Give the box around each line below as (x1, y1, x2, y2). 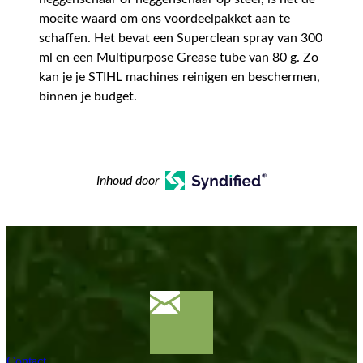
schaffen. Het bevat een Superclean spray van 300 (39, 32, 322, 45)
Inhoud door (96, 174, 160, 188)
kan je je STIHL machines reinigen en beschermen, (39, 70, 320, 84)
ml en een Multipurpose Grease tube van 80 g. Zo (39, 51, 318, 65)
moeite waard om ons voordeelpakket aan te (39, 12, 290, 26)
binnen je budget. (39, 90, 137, 104)
